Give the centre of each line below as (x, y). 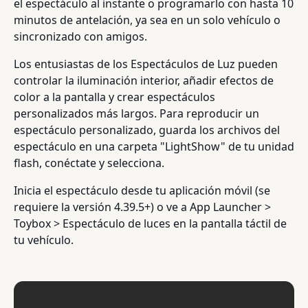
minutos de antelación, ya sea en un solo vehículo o (147, 20)
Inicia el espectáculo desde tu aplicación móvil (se (142, 191)
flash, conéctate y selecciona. (89, 163)
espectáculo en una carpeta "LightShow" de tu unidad (154, 147)
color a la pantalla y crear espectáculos (114, 97)
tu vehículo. (44, 240)
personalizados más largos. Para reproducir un (136, 114)
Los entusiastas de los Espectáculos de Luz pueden (146, 64)
